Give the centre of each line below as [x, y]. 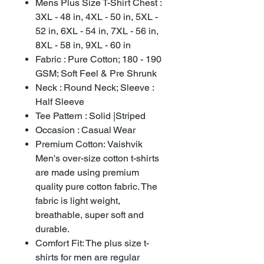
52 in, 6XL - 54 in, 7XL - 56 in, [97, 31]
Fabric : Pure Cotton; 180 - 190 [98, 59]
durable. [52, 229]
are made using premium [87, 172]
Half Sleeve [60, 102]
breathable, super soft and [90, 215]
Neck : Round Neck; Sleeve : [95, 88]
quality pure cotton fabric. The [96, 187]
